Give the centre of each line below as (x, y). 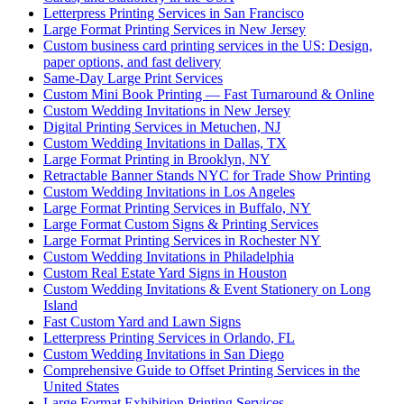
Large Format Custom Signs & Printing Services (181, 224)
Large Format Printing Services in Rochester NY (182, 240)
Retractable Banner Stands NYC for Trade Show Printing (207, 175)
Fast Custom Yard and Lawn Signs (142, 321)
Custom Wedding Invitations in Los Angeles (169, 191)
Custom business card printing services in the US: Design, (208, 45)
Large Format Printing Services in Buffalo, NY (177, 207)
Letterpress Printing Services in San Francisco (174, 13)
